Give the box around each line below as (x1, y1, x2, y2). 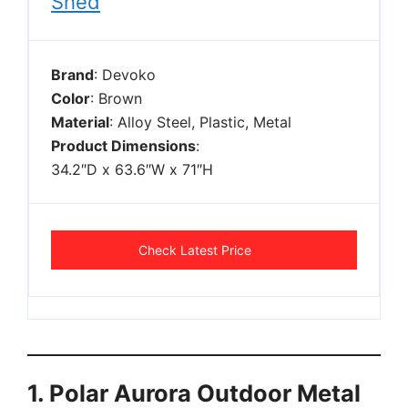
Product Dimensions (51, 136, 196, 155)
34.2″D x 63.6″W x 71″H (51, 159, 213, 178)
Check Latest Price (138, 241, 251, 258)
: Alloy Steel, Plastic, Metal (109, 112, 291, 131)
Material (51, 112, 109, 131)
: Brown (90, 88, 142, 107)
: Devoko (94, 65, 156, 84)
